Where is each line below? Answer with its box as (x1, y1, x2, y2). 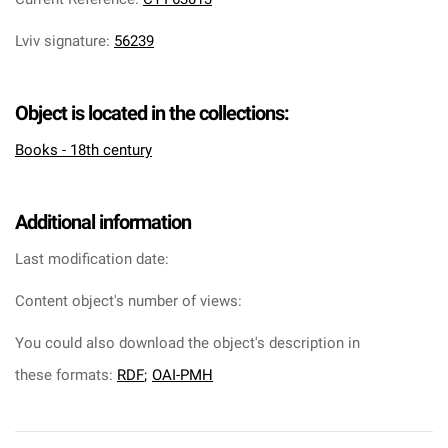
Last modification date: (15, 250, 169, 268)
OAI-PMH (152, 366, 213, 384)
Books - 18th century (15, 141, 152, 159)
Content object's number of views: (15, 292, 242, 310)
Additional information (15, 210, 191, 234)
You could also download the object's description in (15, 334, 360, 352)
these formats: (15, 366, 117, 384)
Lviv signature (15, 32, 106, 50)
